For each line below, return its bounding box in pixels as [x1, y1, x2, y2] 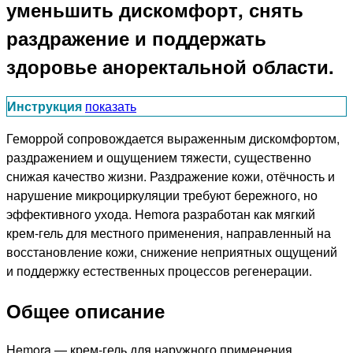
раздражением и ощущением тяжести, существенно [6, 148, 311, 167]
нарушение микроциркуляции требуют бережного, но [6, 186, 318, 205]
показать [85, 97, 136, 116]
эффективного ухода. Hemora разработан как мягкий [6, 205, 315, 224]
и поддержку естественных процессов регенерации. [6, 262, 312, 281]
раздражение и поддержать [6, 24, 266, 52]
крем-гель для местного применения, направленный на [6, 224, 331, 243]
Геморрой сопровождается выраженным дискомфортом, [6, 129, 340, 148]
